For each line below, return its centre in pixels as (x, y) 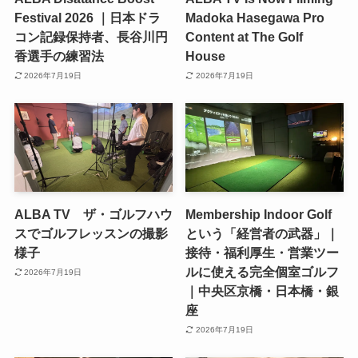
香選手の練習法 (59, 56)
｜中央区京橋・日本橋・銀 (263, 291)
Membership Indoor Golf (259, 215)
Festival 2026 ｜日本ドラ (87, 18)
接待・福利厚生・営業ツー (263, 253)
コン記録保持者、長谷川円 (91, 37)
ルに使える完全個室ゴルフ (263, 272)
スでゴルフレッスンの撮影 (91, 234)
